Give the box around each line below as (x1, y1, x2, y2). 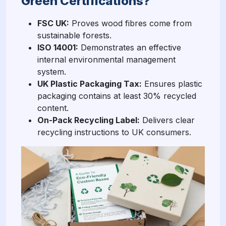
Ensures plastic (142, 78, 202, 89)
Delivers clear (140, 115, 195, 125)
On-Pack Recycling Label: (37, 115, 140, 125)
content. (37, 102, 69, 113)
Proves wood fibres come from (69, 18, 192, 28)
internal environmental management (37, 54, 176, 65)
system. (37, 66, 66, 77)
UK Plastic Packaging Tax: (37, 78, 142, 89)
